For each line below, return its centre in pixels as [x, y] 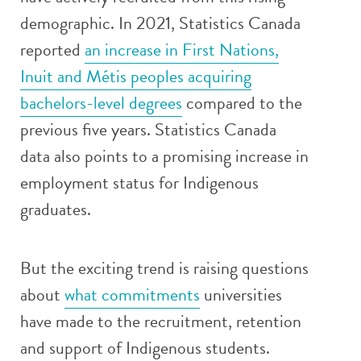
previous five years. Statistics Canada [148, 129]
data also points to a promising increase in [164, 156]
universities [241, 295]
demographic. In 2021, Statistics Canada [160, 23]
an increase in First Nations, [182, 50]
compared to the [242, 103]
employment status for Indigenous [139, 183]
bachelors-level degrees [101, 103]
